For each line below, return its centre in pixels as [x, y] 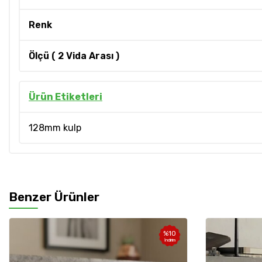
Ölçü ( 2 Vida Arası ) [74, 56]
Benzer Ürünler [54, 197]
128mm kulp [55, 128]
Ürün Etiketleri [65, 97]
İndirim [170, 240]
